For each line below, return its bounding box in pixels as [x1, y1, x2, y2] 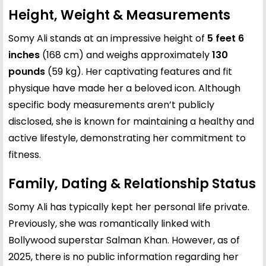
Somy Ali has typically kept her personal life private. [8, 199, 249, 214]
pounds [8, 64, 45, 78]
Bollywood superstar [8, 233, 106, 247]
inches [8, 47, 40, 62]
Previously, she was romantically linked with [8, 216, 210, 230]
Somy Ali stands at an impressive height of [8, 31, 207, 45]
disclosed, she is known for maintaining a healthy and [8, 114, 254, 128]
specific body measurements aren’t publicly [8, 97, 214, 112]
